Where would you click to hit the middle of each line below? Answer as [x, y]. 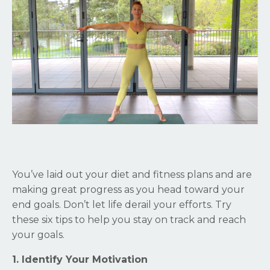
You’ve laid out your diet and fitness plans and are [132, 175]
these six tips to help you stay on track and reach [129, 220]
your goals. [39, 235]
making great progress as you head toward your [128, 190]
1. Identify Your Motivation [80, 260]
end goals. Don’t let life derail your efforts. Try [122, 205]
